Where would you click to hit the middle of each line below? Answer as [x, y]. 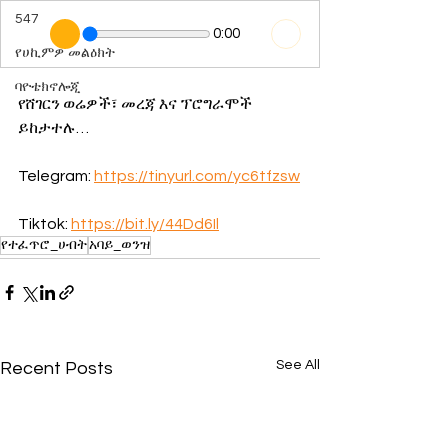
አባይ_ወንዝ [119, 245]
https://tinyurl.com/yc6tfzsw [197, 176]
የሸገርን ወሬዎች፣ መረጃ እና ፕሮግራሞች [136, 104]
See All [298, 365]
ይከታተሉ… [53, 128]
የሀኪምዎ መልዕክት [65, 53]
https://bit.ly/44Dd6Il [145, 224]
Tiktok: [44, 224]
